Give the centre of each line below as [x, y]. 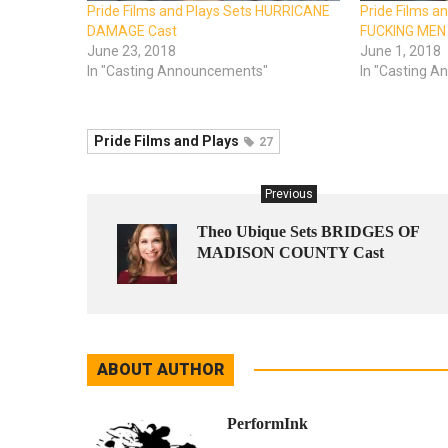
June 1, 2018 [401, 51]
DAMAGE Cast [132, 31]
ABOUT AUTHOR [160, 370]
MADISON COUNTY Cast [290, 253]
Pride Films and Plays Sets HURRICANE [208, 11]
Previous [289, 194]
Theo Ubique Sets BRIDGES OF [308, 232]
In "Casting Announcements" [177, 71]
